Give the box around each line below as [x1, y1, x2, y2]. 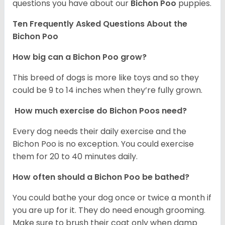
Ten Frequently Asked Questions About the [13, 18, 187, 30]
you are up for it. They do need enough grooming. [13, 204, 205, 216]
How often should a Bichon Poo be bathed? [13, 171, 191, 183]
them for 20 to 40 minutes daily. [13, 151, 138, 163]
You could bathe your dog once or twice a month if [13, 192, 211, 204]
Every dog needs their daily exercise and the [13, 126, 186, 138]
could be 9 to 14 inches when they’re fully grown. [13, 84, 202, 96]
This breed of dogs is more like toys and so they [13, 72, 199, 84]
